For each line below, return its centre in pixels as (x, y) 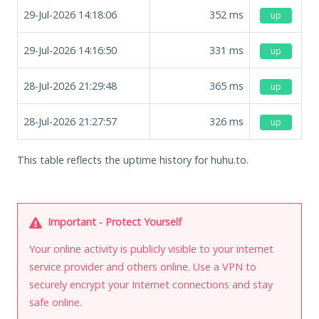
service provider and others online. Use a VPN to (143, 266)
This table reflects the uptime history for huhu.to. (133, 159)
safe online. (56, 302)
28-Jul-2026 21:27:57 (70, 121)
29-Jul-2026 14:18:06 (70, 14)
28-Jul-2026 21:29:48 (70, 85)
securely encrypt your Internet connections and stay (151, 284)
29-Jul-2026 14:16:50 (70, 50)
